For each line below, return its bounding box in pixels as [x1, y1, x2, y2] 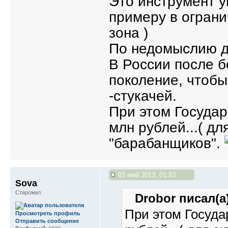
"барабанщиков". [109, 135, 224, 152]
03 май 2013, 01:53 [116, 171, 176, 179]
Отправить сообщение [15, 218, 79, 224]
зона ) [109, 25, 148, 41]
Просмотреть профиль [15, 210, 80, 217]
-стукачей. [109, 88, 177, 104]
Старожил [15, 189, 41, 196]
